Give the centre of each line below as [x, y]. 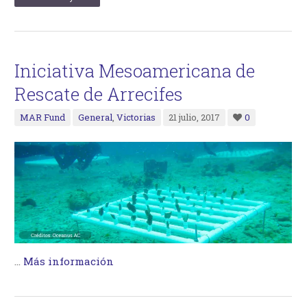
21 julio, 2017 [195, 117]
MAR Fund [43, 117]
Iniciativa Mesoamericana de [135, 70]
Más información [69, 261]
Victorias [136, 117]
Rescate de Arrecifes [99, 94]
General [96, 117]
